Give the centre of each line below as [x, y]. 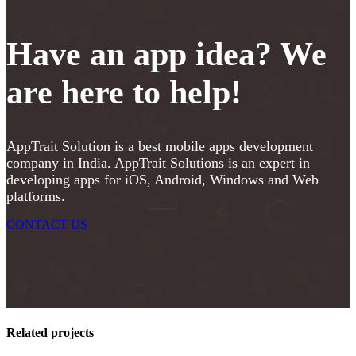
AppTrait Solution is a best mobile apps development [160, 147]
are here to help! [124, 92]
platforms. [36, 197]
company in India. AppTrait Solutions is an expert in [158, 163]
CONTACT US [47, 225]
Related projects [50, 332]
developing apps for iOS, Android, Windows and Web [163, 180]
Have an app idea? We [166, 54]
